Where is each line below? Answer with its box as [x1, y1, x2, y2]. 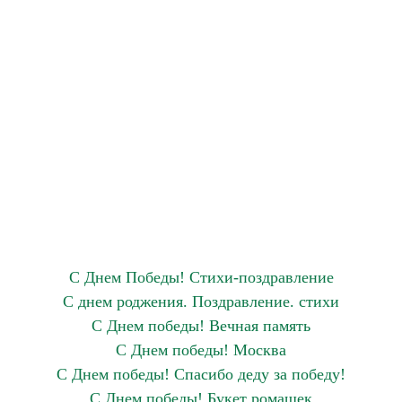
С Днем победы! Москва [116, 341, 286, 359]
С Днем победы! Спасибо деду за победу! [57, 365, 345, 383]
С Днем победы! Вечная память [92, 317, 310, 335]
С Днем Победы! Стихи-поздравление [68, 268, 334, 286]
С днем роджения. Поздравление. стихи [63, 293, 339, 310]
